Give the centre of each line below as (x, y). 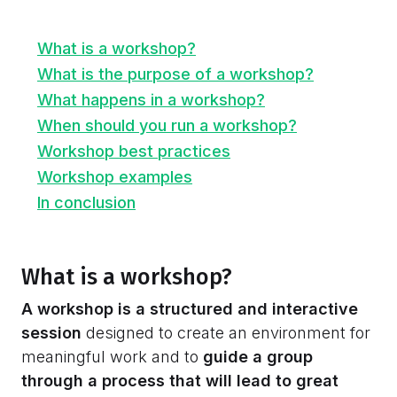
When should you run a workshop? (167, 125)
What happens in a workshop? (151, 99)
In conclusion (86, 202)
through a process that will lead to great (180, 380)
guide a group (258, 356)
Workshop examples (115, 176)
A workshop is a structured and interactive (190, 308)
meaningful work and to (112, 356)
